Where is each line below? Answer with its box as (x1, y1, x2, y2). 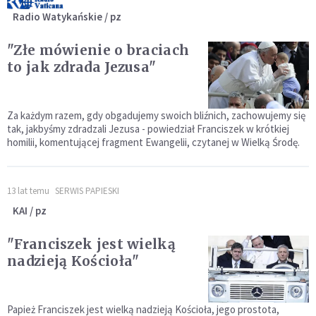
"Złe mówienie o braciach (7, 42, 190, 59)
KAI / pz (13, 204, 47, 218)
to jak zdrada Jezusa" (7, 59, 157, 76)
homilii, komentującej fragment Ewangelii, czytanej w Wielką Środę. (7, 135, 300, 150)
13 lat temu (7, 185, 49, 197)
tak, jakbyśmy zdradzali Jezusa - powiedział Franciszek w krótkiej (7, 122, 289, 136)
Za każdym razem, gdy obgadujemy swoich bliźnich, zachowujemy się (7, 109, 305, 123)
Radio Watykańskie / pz (13, 10, 121, 24)
